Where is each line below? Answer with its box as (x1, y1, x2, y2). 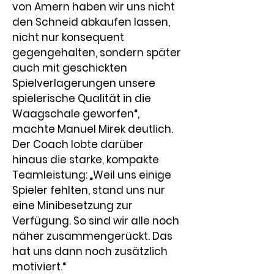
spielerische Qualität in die (12, 91, 154, 106)
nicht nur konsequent (12, 30, 127, 45)
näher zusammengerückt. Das (12, 229, 175, 243)
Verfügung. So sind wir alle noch (12, 213, 182, 228)
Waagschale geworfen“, (12, 106, 142, 121)
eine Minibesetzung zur (12, 198, 135, 213)
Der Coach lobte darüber (12, 137, 146, 152)
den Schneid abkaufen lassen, (12, 15, 172, 29)
